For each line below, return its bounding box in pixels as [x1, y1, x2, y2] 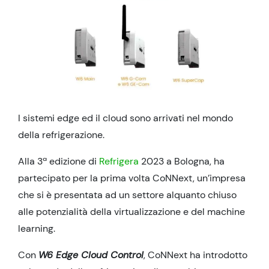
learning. [18, 222, 55, 235]
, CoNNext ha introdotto [144, 248, 247, 261]
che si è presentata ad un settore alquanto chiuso [18, 188, 237, 201]
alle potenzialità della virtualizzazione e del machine [18, 205, 245, 218]
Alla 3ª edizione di [18, 154, 99, 168]
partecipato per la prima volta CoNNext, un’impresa [18, 171, 246, 184]
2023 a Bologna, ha [139, 154, 225, 168]
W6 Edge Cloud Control [38, 248, 144, 261]
